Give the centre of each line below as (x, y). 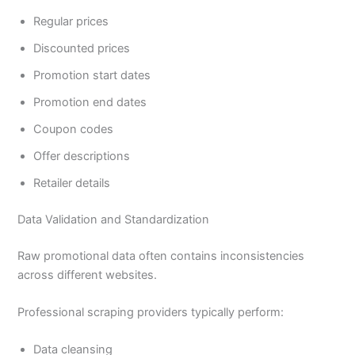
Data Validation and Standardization (114, 219)
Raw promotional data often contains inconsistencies (161, 256)
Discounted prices (82, 48)
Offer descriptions (82, 156)
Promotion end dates (90, 102)
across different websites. (88, 275)
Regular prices (71, 21)
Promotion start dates (92, 75)
